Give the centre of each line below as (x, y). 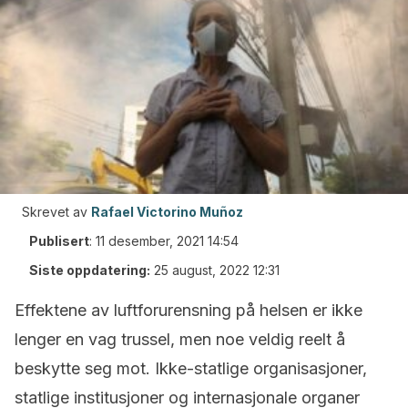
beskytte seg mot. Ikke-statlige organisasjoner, (191, 368)
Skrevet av (55, 212)
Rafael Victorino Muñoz (167, 212)
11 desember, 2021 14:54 (167, 241)
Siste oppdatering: (90, 270)
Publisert (59, 241)
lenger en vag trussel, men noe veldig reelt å (180, 339)
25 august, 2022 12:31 (217, 270)
